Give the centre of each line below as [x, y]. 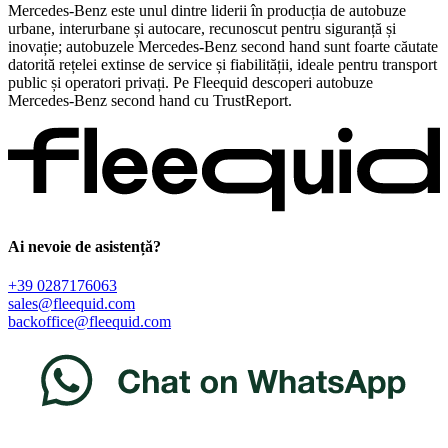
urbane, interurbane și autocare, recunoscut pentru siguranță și [202, 29]
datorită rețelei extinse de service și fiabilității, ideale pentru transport [222, 65]
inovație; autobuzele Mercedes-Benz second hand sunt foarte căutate [223, 47]
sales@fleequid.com [71, 304]
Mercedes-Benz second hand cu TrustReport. [150, 101]
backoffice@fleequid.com [89, 322]
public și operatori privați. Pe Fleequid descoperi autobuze [190, 83]
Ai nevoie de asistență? [84, 246]
